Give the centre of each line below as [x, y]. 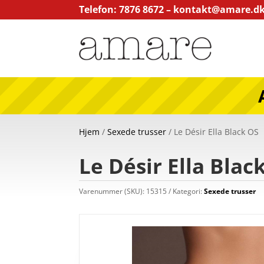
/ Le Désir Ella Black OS [213, 131]
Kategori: [189, 192]
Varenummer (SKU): [113, 192]
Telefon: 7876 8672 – [126, 9]
